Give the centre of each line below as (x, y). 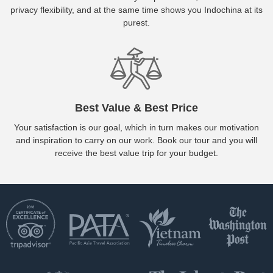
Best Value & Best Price (136, 108)
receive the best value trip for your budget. (136, 153)
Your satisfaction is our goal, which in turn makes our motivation (136, 128)
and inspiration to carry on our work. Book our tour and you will (136, 140)
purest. (136, 23)
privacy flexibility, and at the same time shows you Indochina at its (136, 10)
